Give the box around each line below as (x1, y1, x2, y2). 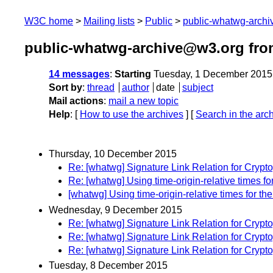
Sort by (49, 82, 82, 93)
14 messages (49, 69, 110, 80)
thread (87, 82, 115, 93)
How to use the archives (80, 109, 183, 120)
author (121, 82, 149, 93)
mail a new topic (108, 96, 179, 107)
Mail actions (49, 96, 104, 107)
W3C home (24, 16, 73, 26)
